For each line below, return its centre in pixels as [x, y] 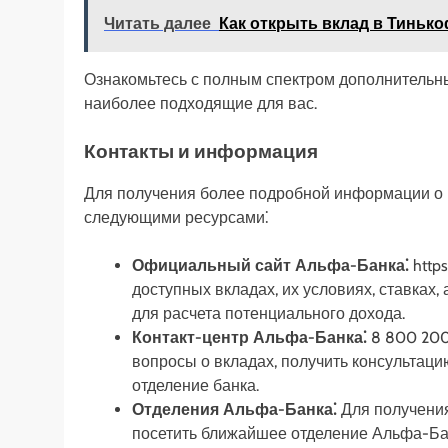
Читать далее [157, 23]
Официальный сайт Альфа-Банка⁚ [270, 265]
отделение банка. [195, 385]
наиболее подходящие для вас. [200, 103]
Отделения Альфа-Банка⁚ [234, 409]
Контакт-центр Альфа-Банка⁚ [249, 337]
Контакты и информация [201, 151]
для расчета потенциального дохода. [268, 313]
